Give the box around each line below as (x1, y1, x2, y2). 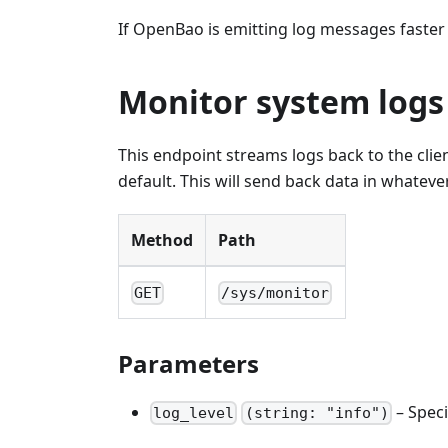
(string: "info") (244, 404, 389, 423)
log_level (153, 404, 235, 423)
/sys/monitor (221, 284, 330, 303)
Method (131, 228, 193, 251)
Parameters (118, 346, 259, 380)
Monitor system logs (118, 79, 444, 123)
